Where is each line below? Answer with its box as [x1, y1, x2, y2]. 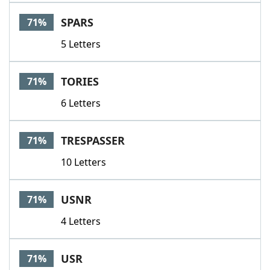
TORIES [61, 74, 99, 89]
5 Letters [61, 37, 101, 51]
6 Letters [61, 96, 101, 110]
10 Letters [61, 155, 106, 169]
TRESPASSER [61, 133, 125, 148]
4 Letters [61, 215, 101, 228]
